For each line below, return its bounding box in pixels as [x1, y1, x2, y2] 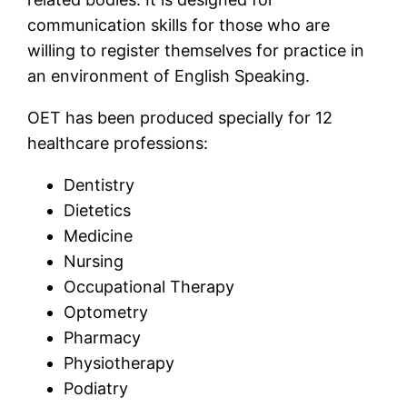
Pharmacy [64, 328, 142, 348]
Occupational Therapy [64, 277, 235, 297]
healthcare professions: [27, 134, 209, 154]
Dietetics [64, 201, 132, 221]
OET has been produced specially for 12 [27, 108, 333, 128]
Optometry [64, 303, 149, 323]
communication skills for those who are [27, 15, 331, 35]
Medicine [64, 226, 134, 246]
